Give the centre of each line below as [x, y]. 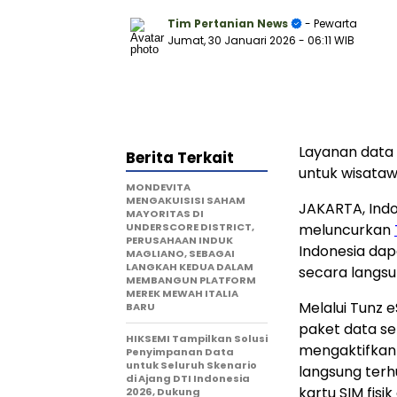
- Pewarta [330, 23]
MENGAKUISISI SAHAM [186, 200]
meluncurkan [346, 230]
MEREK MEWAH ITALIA [182, 293]
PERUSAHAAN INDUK [179, 240]
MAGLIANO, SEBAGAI [180, 253]
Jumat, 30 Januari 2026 [233, 40]
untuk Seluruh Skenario [191, 365]
